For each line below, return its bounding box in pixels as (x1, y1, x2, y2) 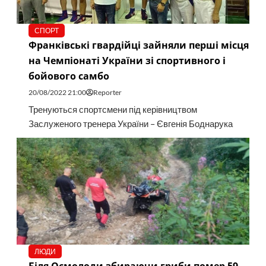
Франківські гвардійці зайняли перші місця (28, 39, 249, 52)
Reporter (93, 88, 122, 97)
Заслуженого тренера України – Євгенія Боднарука (28, 119, 233, 129)
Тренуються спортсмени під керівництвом (28, 104, 197, 115)
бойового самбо (28, 69, 109, 83)
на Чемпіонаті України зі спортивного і (28, 54, 226, 68)
